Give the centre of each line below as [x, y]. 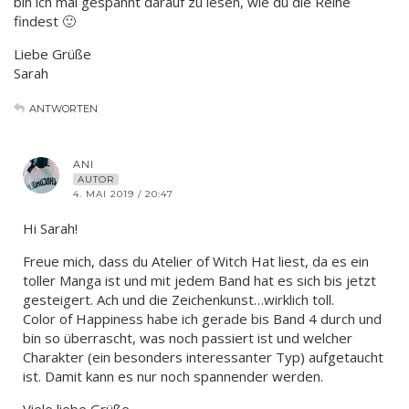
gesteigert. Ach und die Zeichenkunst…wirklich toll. [178, 299]
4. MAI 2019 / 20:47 [123, 194]
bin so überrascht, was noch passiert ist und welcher [188, 337]
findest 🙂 [45, 21]
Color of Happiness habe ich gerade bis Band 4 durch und [202, 318]
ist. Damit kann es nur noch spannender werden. [173, 376]
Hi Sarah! [50, 228]
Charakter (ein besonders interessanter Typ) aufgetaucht [203, 357]
